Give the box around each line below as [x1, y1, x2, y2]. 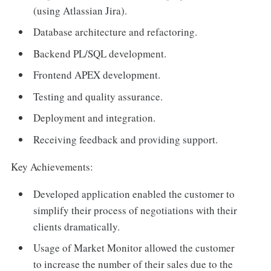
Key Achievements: [10, 159, 93, 174]
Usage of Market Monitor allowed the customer [33, 241, 235, 255]
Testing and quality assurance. [33, 89, 163, 103]
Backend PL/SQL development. [33, 46, 167, 60]
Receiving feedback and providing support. [33, 132, 218, 146]
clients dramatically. [33, 219, 120, 233]
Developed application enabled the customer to [33, 186, 235, 201]
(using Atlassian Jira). [33, 3, 128, 18]
